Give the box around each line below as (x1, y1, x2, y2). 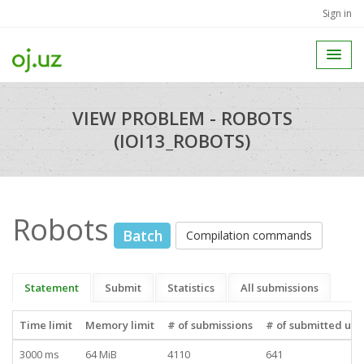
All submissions (240, 279, 318, 295)
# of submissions (167, 317, 253, 332)
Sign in (323, 6, 352, 20)
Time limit (19, 317, 72, 332)
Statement (24, 279, 79, 295)
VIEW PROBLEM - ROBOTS (71, 106, 292, 130)
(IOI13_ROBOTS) (114, 128, 250, 153)
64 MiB (85, 346, 117, 362)
